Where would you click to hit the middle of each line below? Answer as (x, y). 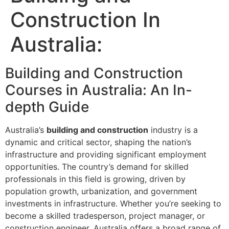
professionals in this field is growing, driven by (95, 179)
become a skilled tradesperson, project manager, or (105, 216)
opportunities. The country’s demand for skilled (97, 167)
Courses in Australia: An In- (99, 90)
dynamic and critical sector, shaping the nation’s (98, 142)
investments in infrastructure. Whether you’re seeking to (113, 203)
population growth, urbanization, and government (101, 191)
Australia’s (26, 130)
